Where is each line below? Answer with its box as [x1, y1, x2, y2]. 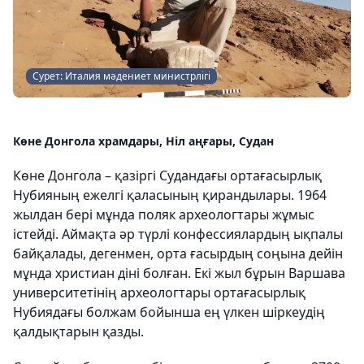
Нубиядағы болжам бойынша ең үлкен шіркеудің [13, 303, 325, 321]
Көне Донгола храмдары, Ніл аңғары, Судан [13, 133, 274, 149]
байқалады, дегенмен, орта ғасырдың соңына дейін [13, 245, 343, 262]
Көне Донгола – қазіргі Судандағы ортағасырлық [13, 167, 322, 184]
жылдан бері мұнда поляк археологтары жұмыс [13, 206, 314, 223]
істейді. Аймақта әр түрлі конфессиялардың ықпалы [13, 225, 343, 243]
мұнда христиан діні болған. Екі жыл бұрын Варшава [13, 264, 345, 282]
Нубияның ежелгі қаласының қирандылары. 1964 [13, 186, 327, 204]
